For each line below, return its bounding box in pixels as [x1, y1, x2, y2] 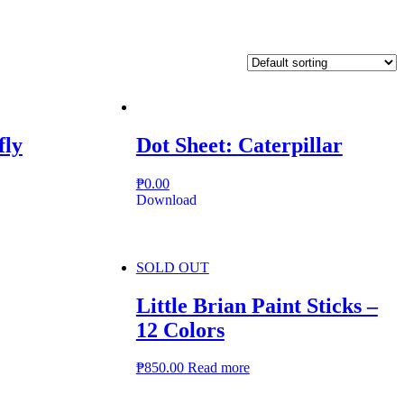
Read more [187, 360, 250, 376]
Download [135, 191, 197, 207]
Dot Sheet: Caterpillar [135, 133, 343, 157]
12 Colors [135, 317, 225, 342]
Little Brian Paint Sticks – [135, 293, 378, 317]
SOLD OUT [135, 259, 209, 275]
